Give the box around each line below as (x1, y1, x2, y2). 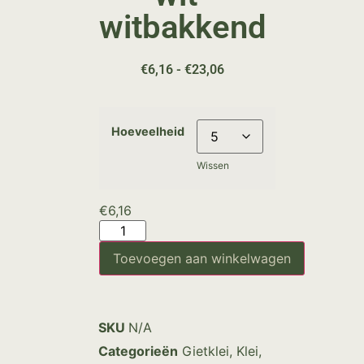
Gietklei (182, 343, 229, 360)
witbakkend (99, 7, 266, 46)
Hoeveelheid (111, 124, 184, 139)
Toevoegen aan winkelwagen (113, 250, 291, 267)
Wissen (197, 159, 229, 172)
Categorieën (98, 343, 178, 360)
